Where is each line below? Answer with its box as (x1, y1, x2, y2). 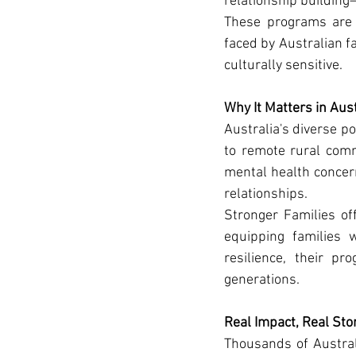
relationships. (224, 186, 308, 203)
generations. (224, 272, 300, 288)
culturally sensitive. (224, 57, 342, 74)
